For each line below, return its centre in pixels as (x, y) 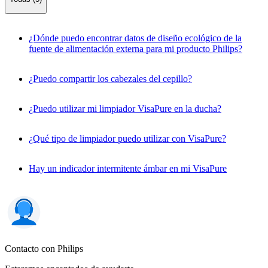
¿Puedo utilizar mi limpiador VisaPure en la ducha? (125, 108)
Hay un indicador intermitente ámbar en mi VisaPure (128, 168)
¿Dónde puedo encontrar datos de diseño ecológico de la (135, 38)
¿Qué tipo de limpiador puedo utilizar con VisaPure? (127, 138)
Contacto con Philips (44, 248)
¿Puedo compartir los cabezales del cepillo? (110, 78)
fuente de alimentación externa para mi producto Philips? (135, 48)
